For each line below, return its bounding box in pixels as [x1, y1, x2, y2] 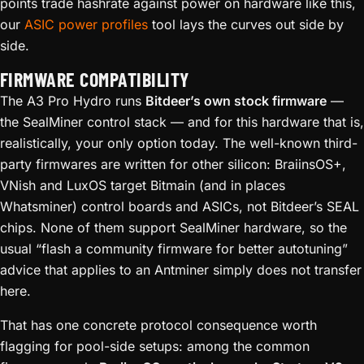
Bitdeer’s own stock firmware [145, 92, 327, 109]
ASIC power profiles [24, 15, 148, 32]
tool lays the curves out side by [148, 15, 344, 32]
